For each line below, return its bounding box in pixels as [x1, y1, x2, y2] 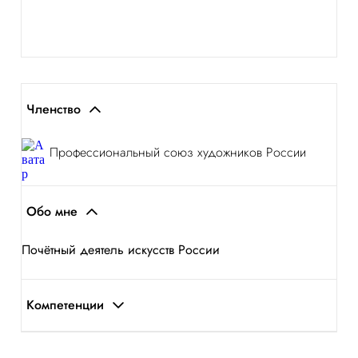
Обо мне [26, 202, 78, 221]
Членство [26, 100, 81, 118]
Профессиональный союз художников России [50, 142, 306, 161]
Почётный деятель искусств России [22, 241, 220, 259]
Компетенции [26, 296, 104, 314]
